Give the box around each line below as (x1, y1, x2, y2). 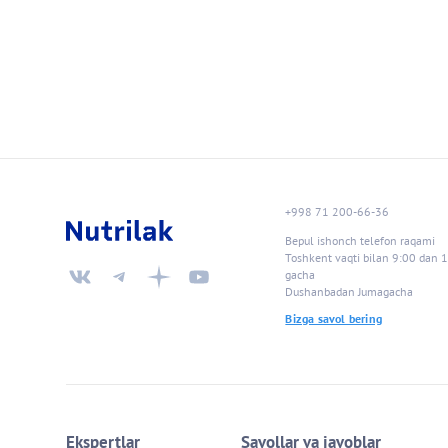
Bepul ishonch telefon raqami (285, 232, 436, 248)
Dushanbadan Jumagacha (285, 283, 414, 299)
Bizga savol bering (285, 311, 382, 327)
